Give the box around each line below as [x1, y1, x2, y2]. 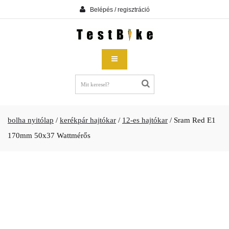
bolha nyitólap [8, 116, 54, 124]
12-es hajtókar [122, 116, 168, 124]
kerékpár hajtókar [60, 116, 116, 124]
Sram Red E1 [174, 116, 216, 124]
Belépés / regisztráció [89, 6, 150, 13]
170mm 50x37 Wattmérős [8, 131, 90, 140]
